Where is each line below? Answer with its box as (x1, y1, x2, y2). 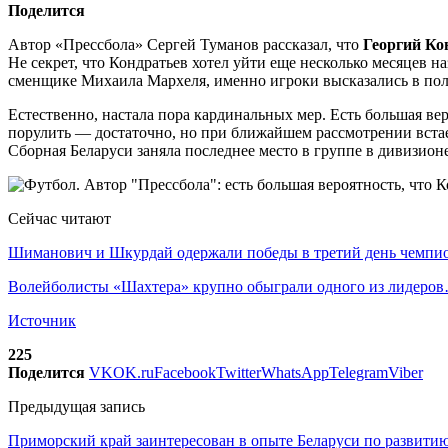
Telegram (329, 363, 388, 381)
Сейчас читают (8, 209, 111, 227)
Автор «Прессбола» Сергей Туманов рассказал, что (8, 35, 363, 53)
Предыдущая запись (8, 397, 145, 415)
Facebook (154, 363, 216, 381)
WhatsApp (261, 363, 329, 381)
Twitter (216, 363, 261, 381)
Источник (8, 311, 76, 329)
